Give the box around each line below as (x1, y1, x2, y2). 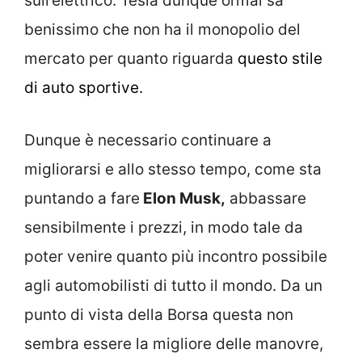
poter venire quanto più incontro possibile (24, 246, 327, 266)
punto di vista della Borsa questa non (24, 305, 293, 324)
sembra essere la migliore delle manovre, (24, 334, 323, 353)
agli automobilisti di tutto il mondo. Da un (24, 276, 322, 295)
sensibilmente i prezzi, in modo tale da (24, 217, 303, 237)
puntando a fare (24, 188, 140, 208)
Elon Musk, (140, 188, 225, 208)
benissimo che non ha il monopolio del (24, 20, 301, 40)
